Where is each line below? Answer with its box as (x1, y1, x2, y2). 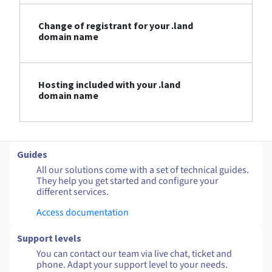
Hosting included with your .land (38, 78, 180, 91)
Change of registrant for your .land (38, 19, 193, 32)
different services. (36, 185, 109, 199)
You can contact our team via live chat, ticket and (36, 247, 232, 261)
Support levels (17, 232, 81, 245)
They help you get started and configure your (36, 174, 219, 188)
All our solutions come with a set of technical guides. (36, 163, 249, 177)
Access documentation (36, 206, 129, 220)
